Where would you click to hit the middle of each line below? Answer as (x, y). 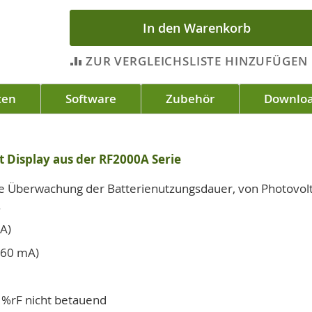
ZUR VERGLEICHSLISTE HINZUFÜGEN (197, 61)
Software (91, 99)
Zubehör (190, 99)
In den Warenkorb (196, 28)
